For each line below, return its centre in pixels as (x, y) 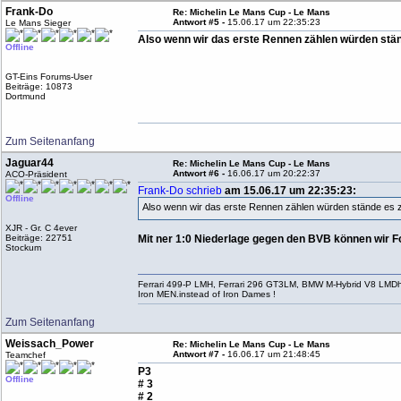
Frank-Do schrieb (180, 191)
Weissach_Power (50, 344)
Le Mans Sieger (38, 23)
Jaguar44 (30, 163)
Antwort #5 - (200, 22)
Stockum (24, 247)
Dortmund (26, 96)
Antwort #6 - (200, 173)
